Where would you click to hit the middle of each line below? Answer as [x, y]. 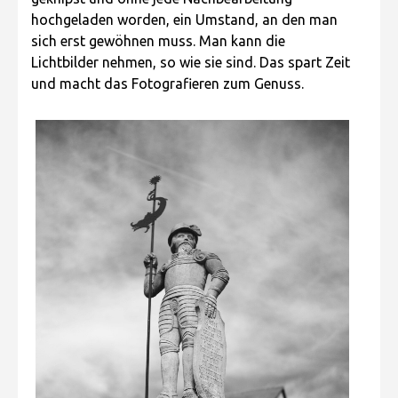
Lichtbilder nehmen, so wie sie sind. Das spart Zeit [191, 62]
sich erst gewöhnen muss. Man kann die [158, 40]
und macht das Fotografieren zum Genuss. [167, 83]
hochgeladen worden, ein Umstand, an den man [184, 19]
